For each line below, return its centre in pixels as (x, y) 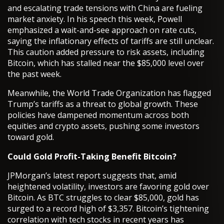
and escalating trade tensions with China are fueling (105, 8)
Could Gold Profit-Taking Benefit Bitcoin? (92, 156)
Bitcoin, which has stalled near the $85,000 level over (106, 63)
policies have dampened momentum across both (98, 115)
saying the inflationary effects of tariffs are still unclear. (111, 41)
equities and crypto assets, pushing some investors (103, 126)
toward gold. (31, 137)
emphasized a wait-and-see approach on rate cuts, (102, 30)
